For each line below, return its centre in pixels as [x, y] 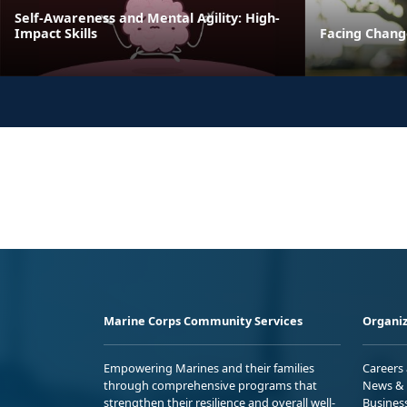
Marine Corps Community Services [203, 320]
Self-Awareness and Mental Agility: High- [147, 17]
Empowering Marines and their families [209, 367]
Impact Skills [56, 33]
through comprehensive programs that [210, 385]
